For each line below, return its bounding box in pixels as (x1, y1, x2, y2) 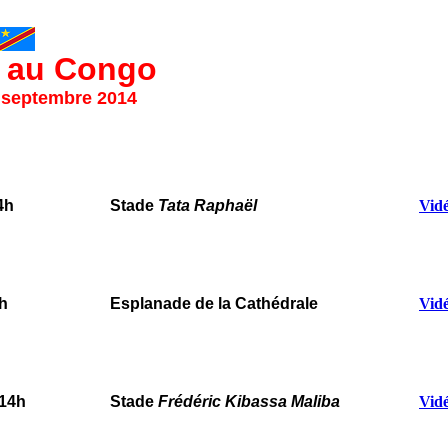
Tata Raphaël (158, 197, 257, 214)
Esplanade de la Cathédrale (110, 295, 318, 312)
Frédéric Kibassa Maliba (158, 393, 340, 410)
